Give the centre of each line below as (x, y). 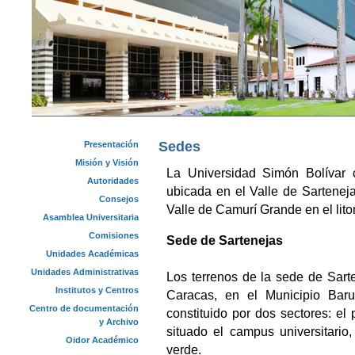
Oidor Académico (102, 340)
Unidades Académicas (92, 254)
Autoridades (113, 181)
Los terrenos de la (219, 277)
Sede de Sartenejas (225, 241)
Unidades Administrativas (85, 272)
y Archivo (119, 322)
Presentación (111, 144)
